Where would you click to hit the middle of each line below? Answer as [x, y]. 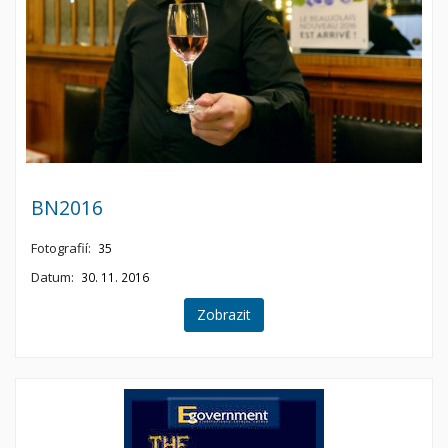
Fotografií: [61, 247]
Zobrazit [224, 314]
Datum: [52, 277]
